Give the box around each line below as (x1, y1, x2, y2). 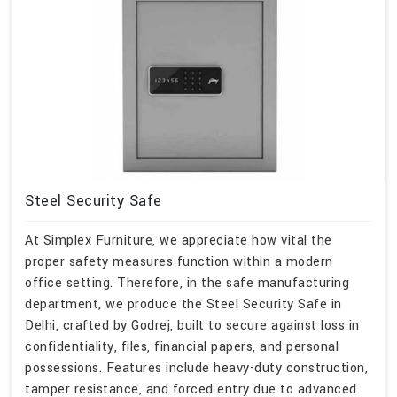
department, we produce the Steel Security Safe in (25, 295, 342, 315)
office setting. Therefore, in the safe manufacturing (25, 274, 349, 293)
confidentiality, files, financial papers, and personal (25, 338, 339, 357)
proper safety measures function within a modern (25, 253, 333, 272)
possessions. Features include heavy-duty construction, (25, 359, 368, 378)
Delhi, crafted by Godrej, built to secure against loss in (25, 316, 360, 336)
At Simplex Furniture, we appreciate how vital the (25, 231, 332, 251)
